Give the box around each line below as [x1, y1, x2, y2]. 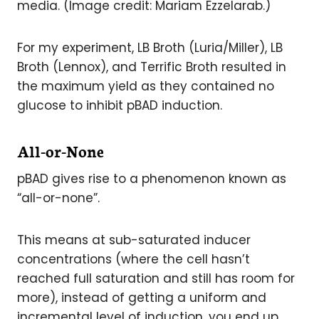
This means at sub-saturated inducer [17, 231, 251, 249]
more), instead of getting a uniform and [17, 288, 266, 306]
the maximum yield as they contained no [17, 77, 274, 95]
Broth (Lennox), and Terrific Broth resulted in [17, 58, 286, 75]
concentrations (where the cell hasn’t [17, 250, 250, 268]
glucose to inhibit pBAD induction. [17, 96, 222, 114]
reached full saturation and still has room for [17, 269, 295, 287]
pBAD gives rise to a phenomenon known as [17, 169, 286, 187]
